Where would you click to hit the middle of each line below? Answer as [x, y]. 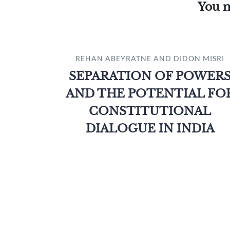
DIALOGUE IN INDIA [150, 129]
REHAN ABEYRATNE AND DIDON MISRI [150, 58]
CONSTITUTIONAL [150, 111]
